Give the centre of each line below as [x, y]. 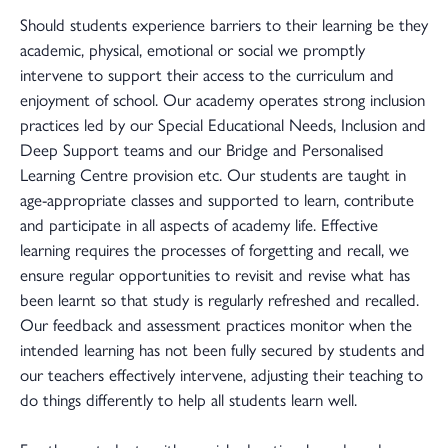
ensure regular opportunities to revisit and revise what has [215, 274]
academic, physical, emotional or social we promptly [192, 49]
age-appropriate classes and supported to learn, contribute [217, 199]
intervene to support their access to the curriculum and [207, 74]
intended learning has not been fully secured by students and [222, 349]
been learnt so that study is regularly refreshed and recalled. [219, 299]
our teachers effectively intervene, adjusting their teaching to [221, 374]
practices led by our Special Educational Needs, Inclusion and [223, 124]
